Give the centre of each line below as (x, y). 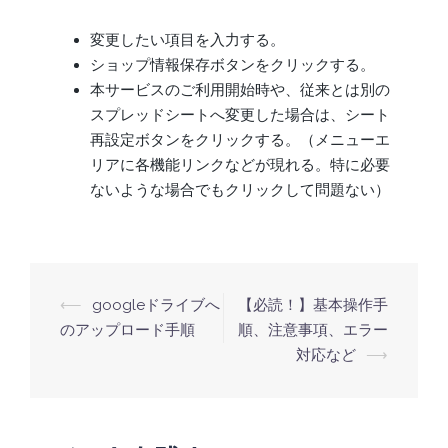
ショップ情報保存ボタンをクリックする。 (232, 65)
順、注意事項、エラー (313, 330)
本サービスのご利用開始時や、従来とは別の (240, 90)
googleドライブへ (156, 305)
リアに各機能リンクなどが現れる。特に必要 (240, 165)
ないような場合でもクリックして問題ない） (240, 190)
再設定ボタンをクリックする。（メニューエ (240, 140)
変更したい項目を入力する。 (187, 40)
